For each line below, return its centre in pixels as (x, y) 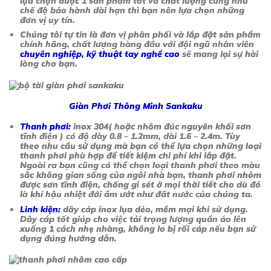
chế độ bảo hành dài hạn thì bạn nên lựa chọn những (132, 10)
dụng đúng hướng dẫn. (69, 238)
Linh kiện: (41, 209)
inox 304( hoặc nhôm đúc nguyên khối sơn (162, 127)
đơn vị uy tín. (48, 20)
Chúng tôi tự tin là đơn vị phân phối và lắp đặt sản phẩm (141, 35)
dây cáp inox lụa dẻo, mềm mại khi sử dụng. (155, 209)
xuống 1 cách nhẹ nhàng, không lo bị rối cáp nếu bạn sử (138, 228)
